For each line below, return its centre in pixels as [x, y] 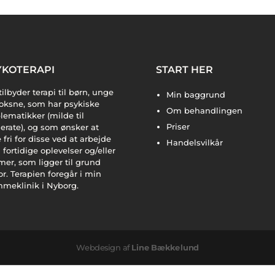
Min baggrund [196, 94]
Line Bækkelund [165, 248]
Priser [178, 126]
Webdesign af [104, 248]
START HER [184, 69]
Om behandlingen [204, 110]
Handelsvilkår [194, 142]
